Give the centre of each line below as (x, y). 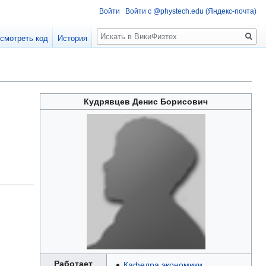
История (73, 39)
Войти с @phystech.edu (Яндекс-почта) (191, 11)
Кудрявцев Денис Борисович (146, 102)
